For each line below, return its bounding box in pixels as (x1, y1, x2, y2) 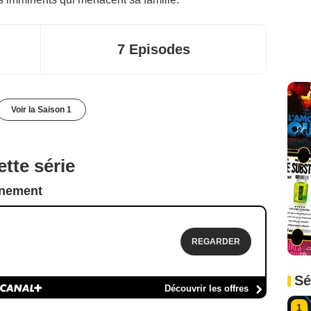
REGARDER (192, 236, 240, 246)
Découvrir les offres (165, 283, 249, 294)
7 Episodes (117, 41, 190, 57)
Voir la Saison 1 (10, 104, 72, 115)
